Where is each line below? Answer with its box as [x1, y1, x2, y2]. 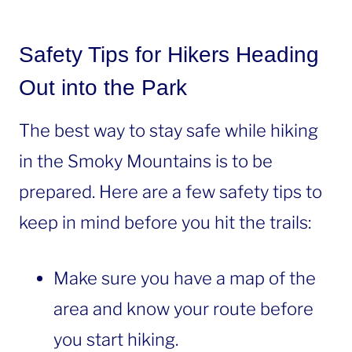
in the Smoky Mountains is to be [19, 151, 273, 172]
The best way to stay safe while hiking [19, 120, 318, 141]
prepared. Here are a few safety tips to [19, 181, 322, 203]
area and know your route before [53, 299, 313, 320]
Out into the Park [19, 75, 187, 101]
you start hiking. [53, 329, 178, 350]
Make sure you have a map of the [53, 268, 316, 289]
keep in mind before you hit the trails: [19, 212, 311, 233]
